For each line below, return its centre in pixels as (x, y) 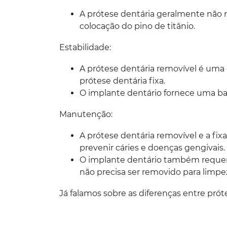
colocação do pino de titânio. (137, 26)
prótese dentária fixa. (122, 81)
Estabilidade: (85, 47)
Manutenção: (86, 114)
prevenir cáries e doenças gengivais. (152, 148)
